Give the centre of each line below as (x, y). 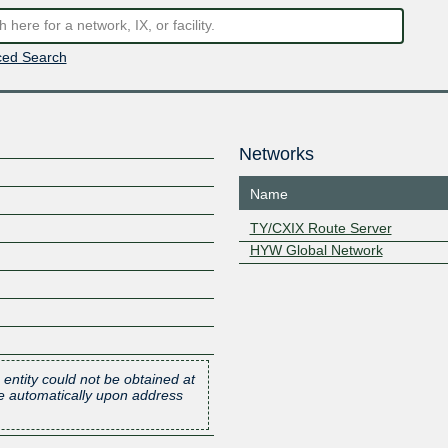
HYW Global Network (316, 250)
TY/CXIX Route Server (320, 228)
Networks (276, 153)
